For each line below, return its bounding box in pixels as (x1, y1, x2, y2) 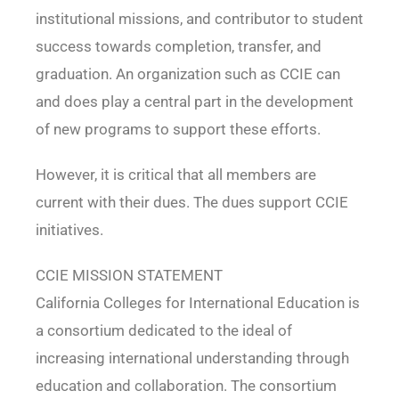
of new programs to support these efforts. (35, 120, 321, 139)
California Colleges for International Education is (35, 294, 360, 313)
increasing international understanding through (35, 349, 349, 368)
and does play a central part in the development (35, 93, 354, 111)
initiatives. (35, 221, 103, 240)
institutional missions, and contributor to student (35, 10, 363, 28)
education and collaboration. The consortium (35, 377, 337, 395)
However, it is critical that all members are (35, 166, 316, 184)
